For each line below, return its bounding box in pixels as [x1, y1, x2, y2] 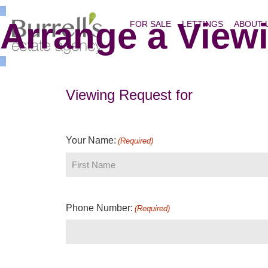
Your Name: [65, 135, 116, 145]
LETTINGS [181, 19, 223, 29]
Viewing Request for [65, 87, 193, 103]
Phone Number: [65, 203, 133, 213]
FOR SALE [129, 19, 171, 29]
